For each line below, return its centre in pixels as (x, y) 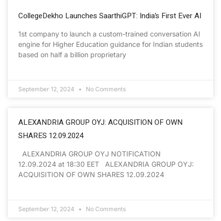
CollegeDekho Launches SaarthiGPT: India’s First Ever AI (110, 16)
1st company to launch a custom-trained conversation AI (109, 34)
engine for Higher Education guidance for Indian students (110, 44)
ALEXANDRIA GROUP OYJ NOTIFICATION (93, 153)
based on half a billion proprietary (72, 54)
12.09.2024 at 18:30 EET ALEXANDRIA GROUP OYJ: (106, 164)
